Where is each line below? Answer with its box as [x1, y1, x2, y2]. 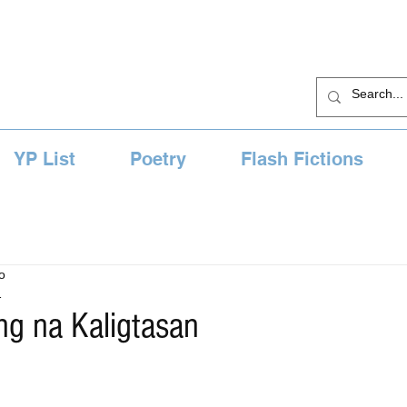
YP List [14, 148, 75, 170]
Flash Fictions [241, 148, 363, 170]
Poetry [130, 148, 186, 170]
